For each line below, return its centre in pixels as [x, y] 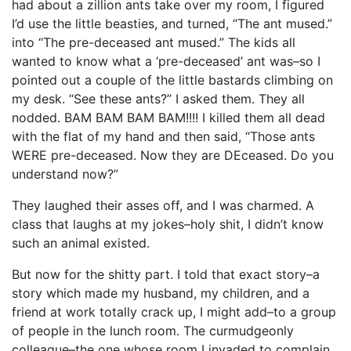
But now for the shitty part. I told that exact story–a [166, 274]
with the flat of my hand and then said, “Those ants [163, 136]
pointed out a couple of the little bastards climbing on [172, 80]
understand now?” [65, 174]
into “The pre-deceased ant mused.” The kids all [154, 42]
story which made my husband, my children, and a [161, 293]
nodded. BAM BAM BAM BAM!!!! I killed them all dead [168, 117]
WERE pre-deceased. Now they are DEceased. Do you [173, 155]
